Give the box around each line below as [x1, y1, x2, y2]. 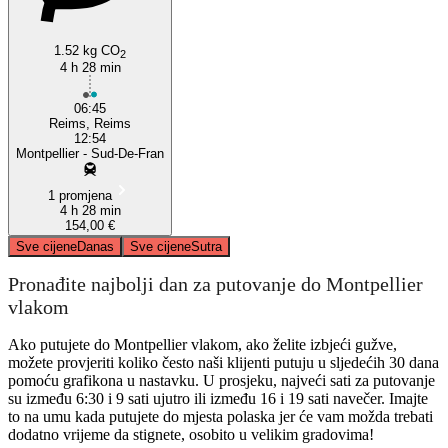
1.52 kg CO [54, 42, 120, 58]
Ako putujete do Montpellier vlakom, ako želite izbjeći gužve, [8, 335, 397, 353]
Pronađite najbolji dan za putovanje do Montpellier [8, 273, 423, 296]
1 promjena [48, 187, 112, 203]
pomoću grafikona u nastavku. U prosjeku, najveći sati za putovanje [8, 371, 435, 389]
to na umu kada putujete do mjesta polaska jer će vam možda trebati [8, 407, 433, 425]
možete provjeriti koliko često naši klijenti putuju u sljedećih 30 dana [8, 353, 439, 371]
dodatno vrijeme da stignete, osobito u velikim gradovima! [8, 425, 374, 443]
